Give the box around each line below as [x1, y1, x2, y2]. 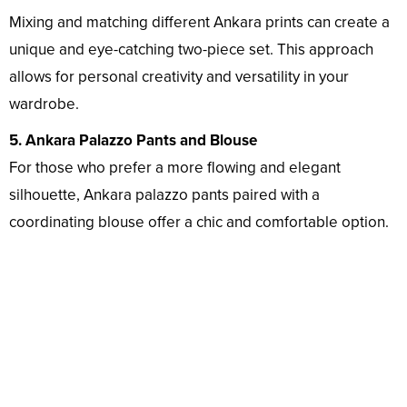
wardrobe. [9, 94, 79, 114]
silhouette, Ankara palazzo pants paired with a [9, 185, 320, 205]
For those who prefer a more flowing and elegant [9, 158, 341, 178]
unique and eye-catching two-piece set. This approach [9, 40, 373, 60]
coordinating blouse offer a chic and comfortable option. [9, 213, 389, 233]
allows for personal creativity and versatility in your [9, 67, 349, 87]
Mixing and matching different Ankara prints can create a [9, 13, 390, 33]
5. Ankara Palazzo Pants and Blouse [9, 131, 257, 151]
